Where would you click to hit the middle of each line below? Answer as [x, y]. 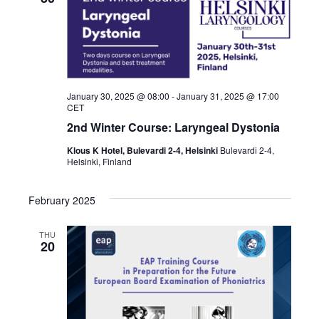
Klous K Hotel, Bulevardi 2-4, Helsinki [143, 151]
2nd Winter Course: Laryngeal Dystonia [173, 127]
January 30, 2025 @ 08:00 [118, 96]
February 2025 [62, 200]
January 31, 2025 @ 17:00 [228, 96]
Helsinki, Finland [99, 162]
